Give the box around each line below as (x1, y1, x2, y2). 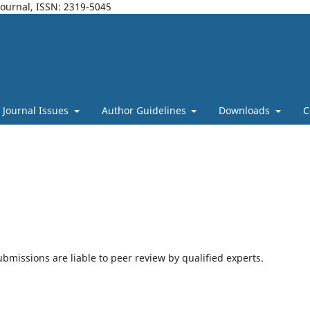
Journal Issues (3, 103, 71, 117)
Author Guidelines (101, 103, 189, 117)
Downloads (219, 103, 273, 117)
